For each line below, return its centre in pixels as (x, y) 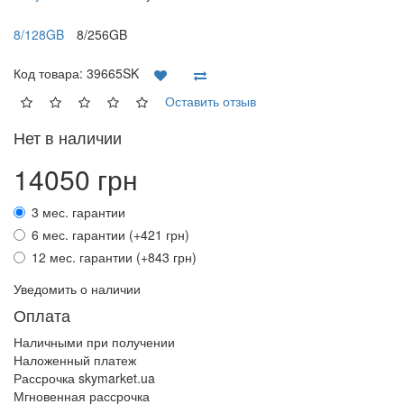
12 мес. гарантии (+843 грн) (114, 257)
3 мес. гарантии (78, 212)
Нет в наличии (68, 137)
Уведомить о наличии (77, 289)
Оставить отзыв (211, 101)
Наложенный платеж (75, 360)
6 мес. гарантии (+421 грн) (110, 234)
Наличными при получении (94, 342)
